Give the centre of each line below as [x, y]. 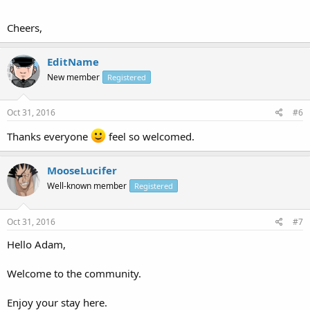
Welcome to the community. [74, 273]
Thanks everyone [49, 136]
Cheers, [25, 27]
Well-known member [87, 186]
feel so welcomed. [150, 136]
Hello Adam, [36, 244]
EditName [73, 61]
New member [73, 77]
